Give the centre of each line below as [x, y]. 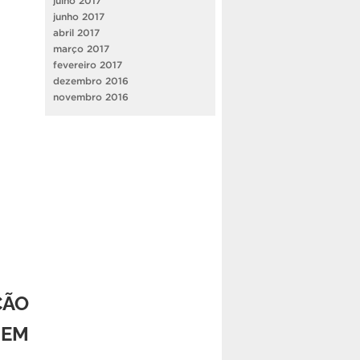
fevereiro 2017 [88, 64]
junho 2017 [79, 16]
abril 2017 [76, 32]
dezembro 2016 [91, 80]
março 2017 [81, 48]
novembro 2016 [91, 96]
